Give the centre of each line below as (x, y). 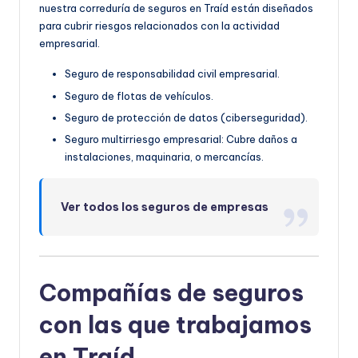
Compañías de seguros (171, 292)
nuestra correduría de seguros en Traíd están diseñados (176, 8)
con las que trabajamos (175, 324)
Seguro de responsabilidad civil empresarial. (172, 74)
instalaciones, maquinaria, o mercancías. (164, 156)
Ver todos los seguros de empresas (165, 207)
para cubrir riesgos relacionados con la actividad (159, 26)
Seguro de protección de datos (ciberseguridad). (186, 117)
